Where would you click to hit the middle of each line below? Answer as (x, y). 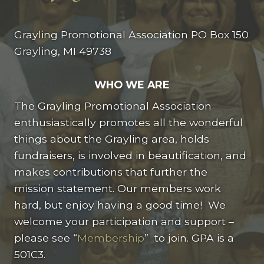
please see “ (46, 237)
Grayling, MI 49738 (63, 51)
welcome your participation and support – (124, 221)
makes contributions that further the (111, 171)
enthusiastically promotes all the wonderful (128, 122)
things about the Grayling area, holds (112, 138)
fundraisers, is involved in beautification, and (130, 155)
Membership (111, 237)
